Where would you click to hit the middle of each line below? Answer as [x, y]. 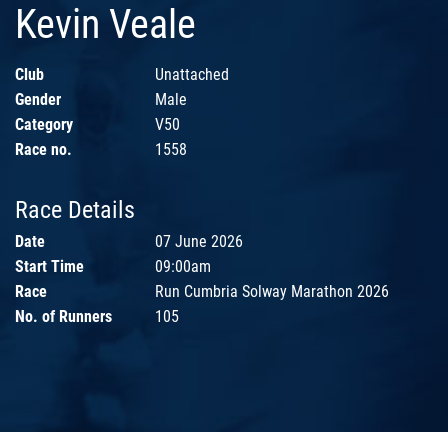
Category [44, 125]
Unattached [192, 75]
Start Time [49, 267]
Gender [38, 100]
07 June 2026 [199, 242]
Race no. [43, 150]
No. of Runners [63, 317]
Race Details [75, 210]
